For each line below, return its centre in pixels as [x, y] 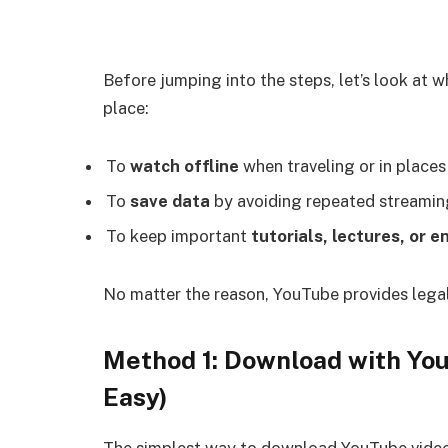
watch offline [184, 165]
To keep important [178, 236]
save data [170, 201]
